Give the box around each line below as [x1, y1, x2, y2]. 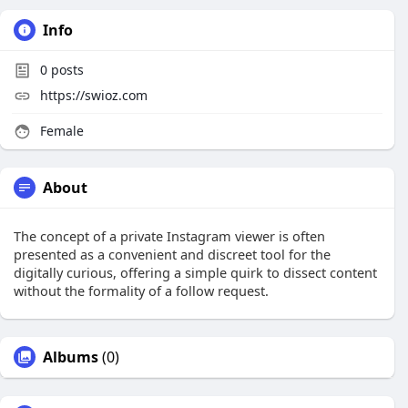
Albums [43, 347, 98, 367]
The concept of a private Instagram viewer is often [14, 227, 325, 245]
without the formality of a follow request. [14, 281, 269, 300]
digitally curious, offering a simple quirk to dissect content [14, 263, 377, 281]
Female [36, 122, 84, 139]
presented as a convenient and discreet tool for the [14, 245, 331, 263]
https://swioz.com [40, 87, 148, 104]
